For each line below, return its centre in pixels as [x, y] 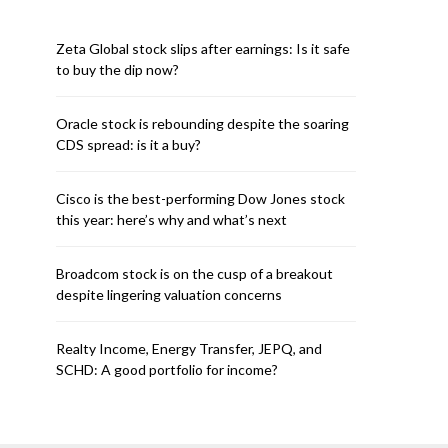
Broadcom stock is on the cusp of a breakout [194, 273]
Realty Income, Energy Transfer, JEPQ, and [189, 348]
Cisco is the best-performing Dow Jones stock [200, 198]
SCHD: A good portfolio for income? [167, 369]
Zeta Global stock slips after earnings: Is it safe [203, 48]
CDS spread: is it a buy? [128, 144]
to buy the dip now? [117, 69]
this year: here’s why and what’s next [171, 219]
